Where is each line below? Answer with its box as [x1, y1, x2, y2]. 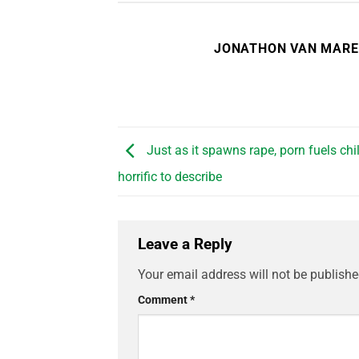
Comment [138, 292, 190, 307]
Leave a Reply [138, 235, 236, 254]
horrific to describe [118, 169, 222, 185]
